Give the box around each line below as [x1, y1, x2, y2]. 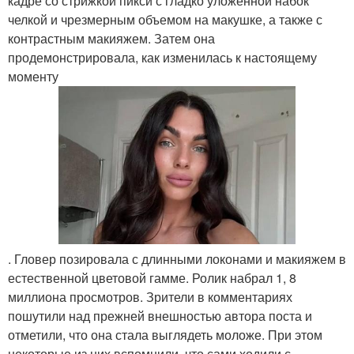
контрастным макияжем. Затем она [8, 29, 215, 47]
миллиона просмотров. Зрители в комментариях [8, 287, 292, 306]
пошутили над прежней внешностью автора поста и [8, 306, 312, 325]
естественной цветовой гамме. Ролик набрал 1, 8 [8, 268, 296, 287]
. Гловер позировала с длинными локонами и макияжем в [8, 249, 346, 268]
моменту [8, 67, 58, 85]
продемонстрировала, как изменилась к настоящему [8, 48, 317, 66]
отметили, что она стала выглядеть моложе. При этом [8, 325, 322, 344]
